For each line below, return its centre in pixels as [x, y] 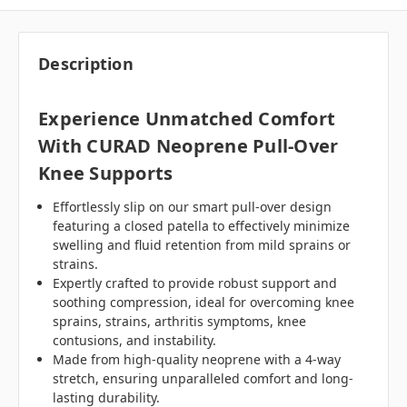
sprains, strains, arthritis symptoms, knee [180, 322]
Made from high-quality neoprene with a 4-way [197, 360]
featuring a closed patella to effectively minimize [202, 226]
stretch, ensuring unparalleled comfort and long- [203, 379]
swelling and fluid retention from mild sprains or [202, 245]
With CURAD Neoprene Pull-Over [189, 146]
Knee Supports [106, 174]
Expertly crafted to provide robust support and [195, 283]
